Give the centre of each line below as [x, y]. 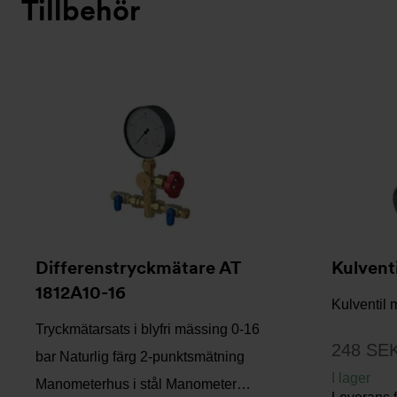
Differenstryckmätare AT [138, 268]
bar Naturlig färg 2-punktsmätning [140, 357]
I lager [351, 378]
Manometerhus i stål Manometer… [143, 384]
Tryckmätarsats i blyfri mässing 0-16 [148, 329]
